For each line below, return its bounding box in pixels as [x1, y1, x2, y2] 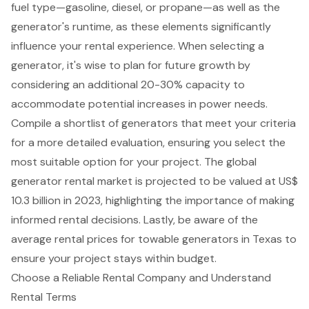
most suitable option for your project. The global [11, 154, 257, 170]
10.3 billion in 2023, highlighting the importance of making [11, 193, 295, 208]
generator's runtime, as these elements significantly [11, 19, 271, 34]
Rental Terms [11, 290, 77, 305]
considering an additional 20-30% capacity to [11, 77, 245, 92]
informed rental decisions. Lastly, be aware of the [11, 212, 258, 228]
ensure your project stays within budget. [11, 251, 217, 266]
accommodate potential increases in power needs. [11, 97, 268, 112]
